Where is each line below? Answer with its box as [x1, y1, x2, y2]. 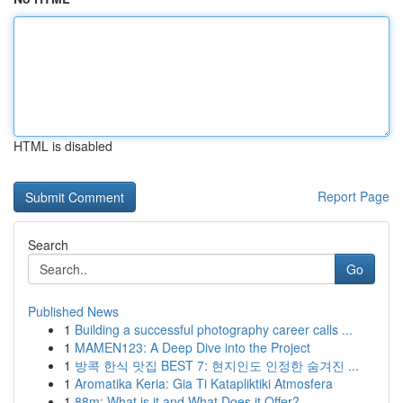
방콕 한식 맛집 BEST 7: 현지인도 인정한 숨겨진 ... [75, 356, 359, 374]
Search [28, 236, 68, 254]
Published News [28, 302, 119, 320]
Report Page [318, 187, 390, 205]
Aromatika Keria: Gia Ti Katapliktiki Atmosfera [75, 374, 333, 392]
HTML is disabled [13, 137, 112, 155]
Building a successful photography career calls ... [75, 320, 353, 338]
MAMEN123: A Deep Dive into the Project [75, 338, 310, 356]
